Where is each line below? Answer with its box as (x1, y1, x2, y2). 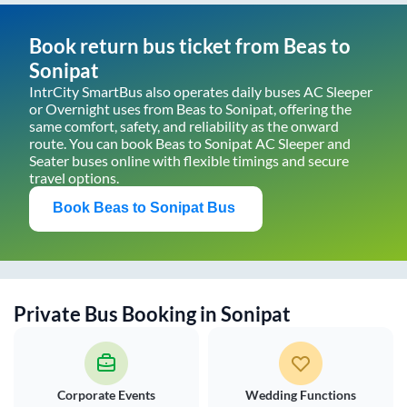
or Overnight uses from (29, 100, 176, 118)
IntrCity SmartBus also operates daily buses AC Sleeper (29, 83, 372, 101)
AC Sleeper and (253, 134, 351, 153)
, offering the (273, 100, 352, 118)
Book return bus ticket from (29, 34, 283, 59)
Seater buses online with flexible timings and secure (29, 152, 349, 170)
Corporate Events (57, 387, 155, 403)
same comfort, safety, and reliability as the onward (29, 117, 339, 135)
